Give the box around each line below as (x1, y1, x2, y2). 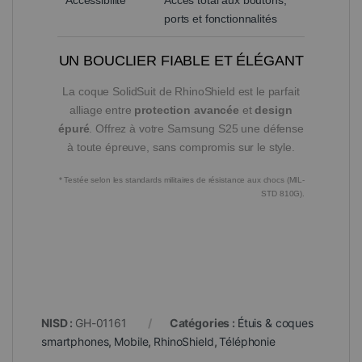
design (255, 103, 293, 116)
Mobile (114, 334, 149, 348)
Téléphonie (219, 334, 276, 348)
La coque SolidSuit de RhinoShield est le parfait (62, 84, 300, 98)
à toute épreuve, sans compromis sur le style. (67, 140, 295, 154)
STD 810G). (261, 188, 305, 198)
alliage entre (69, 103, 135, 116)
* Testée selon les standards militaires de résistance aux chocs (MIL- (58, 175, 305, 184)
